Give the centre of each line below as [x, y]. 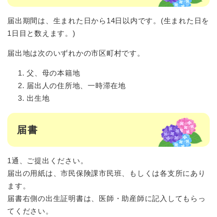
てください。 [30, 211]
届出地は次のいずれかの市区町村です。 [76, 53]
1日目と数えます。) [43, 33]
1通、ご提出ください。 [48, 161]
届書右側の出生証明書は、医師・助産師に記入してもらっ [107, 199]
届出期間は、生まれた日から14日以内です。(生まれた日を [108, 21]
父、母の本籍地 [54, 73]
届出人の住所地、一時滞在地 [76, 86]
